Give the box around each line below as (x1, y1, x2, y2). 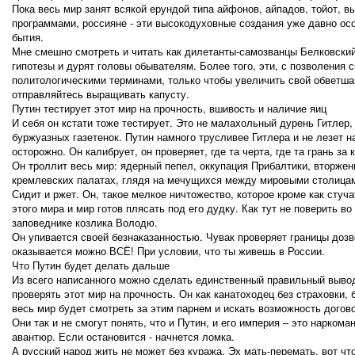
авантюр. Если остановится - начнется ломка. (12, 329, 235, 345)
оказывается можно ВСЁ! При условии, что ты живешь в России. (12, 243, 325, 259)
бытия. (12, 29, 44, 45)
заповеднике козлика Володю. (12, 215, 158, 231)
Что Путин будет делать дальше (12, 258, 170, 273)
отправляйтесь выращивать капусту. (12, 86, 189, 102)
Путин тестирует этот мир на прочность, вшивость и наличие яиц (12, 101, 326, 116)
